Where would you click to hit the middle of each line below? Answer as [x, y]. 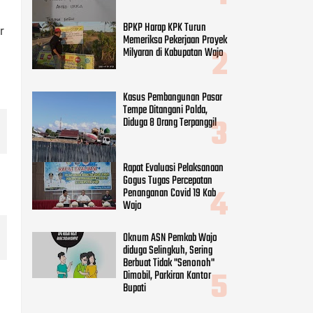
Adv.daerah [52, 290]
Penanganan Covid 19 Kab [169, 93]
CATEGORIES [85, 228]
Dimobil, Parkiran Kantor [167, 176]
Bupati [134, 189]
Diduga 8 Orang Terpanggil [170, 23]
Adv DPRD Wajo [60, 262]
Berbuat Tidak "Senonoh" [169, 164]
